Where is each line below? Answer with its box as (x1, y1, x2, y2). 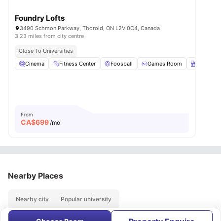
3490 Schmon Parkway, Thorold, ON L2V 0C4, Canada (20, 25, 160, 32)
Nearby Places (8, 170, 63, 181)
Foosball (110, 60, 133, 68)
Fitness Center (59, 60, 96, 68)
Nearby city (16, 195, 49, 203)
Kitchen (197, 60, 216, 68)
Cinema (25, 60, 44, 68)
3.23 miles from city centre (15, 33, 84, 40)
